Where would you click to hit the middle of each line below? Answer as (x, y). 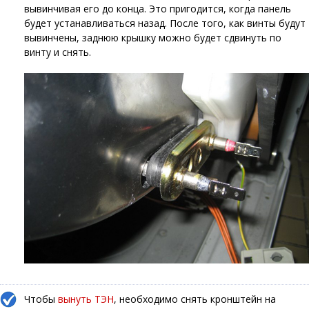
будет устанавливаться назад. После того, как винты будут (165, 23)
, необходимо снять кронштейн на (195, 299)
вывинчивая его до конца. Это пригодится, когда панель (158, 9)
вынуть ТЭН (86, 299)
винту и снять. (58, 52)
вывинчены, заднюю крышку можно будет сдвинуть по (153, 38)
